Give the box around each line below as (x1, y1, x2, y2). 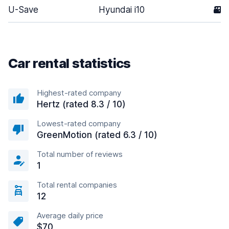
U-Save (8, 5, 38, 15)
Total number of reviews (37, 149, 123, 159)
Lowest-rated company (37, 119, 121, 128)
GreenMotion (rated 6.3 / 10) (37, 130, 157, 140)
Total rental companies (37, 180, 117, 190)
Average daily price (37, 211, 103, 220)
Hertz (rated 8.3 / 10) (37, 99, 126, 109)
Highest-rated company (37, 88, 121, 98)
